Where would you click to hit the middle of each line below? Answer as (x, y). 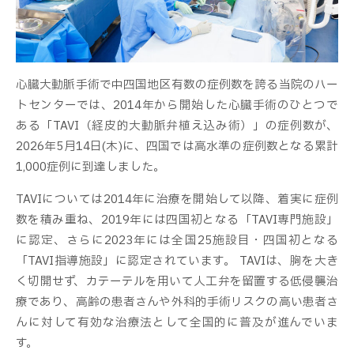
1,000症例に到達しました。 (90, 167)
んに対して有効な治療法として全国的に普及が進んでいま (177, 323)
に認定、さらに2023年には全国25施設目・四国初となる (177, 241)
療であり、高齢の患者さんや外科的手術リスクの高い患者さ (177, 302)
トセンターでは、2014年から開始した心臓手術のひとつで (177, 105)
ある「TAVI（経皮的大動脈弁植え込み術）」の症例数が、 (177, 126)
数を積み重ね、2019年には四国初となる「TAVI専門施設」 (177, 220)
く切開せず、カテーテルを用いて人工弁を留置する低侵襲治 (177, 282)
